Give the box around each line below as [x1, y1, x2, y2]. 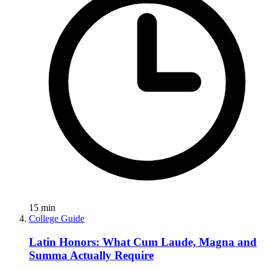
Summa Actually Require [29, 248, 154, 262]
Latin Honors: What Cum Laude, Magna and [29, 235, 257, 248]
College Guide [29, 213, 84, 224]
